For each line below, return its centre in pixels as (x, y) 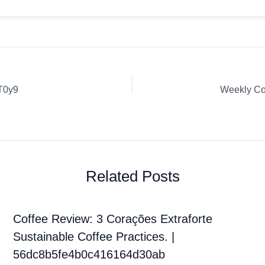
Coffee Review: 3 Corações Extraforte (112, 219)
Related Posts (132, 177)
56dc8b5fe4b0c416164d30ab (89, 255)
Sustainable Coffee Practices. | (93, 237)
